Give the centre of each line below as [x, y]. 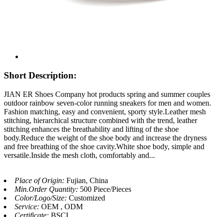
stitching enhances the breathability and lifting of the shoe [91, 129]
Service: [28, 206]
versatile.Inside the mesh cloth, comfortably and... [79, 155]
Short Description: [40, 76]
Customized [87, 198]
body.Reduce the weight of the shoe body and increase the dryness [105, 138]
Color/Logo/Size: [42, 198]
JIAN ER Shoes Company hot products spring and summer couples [107, 94]
